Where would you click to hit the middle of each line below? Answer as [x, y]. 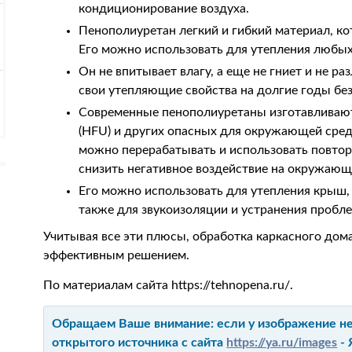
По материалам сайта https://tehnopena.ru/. [169, 285]
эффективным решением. [117, 255]
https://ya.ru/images [282, 343]
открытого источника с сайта [139, 343]
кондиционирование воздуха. [164, 9]
